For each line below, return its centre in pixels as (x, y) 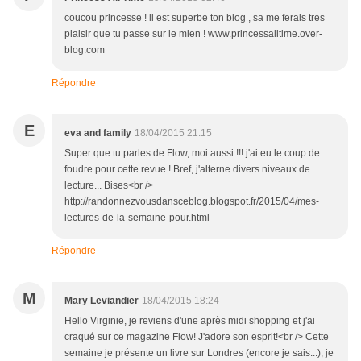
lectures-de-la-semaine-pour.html (137, 217)
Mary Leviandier (102, 300)
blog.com (85, 50)
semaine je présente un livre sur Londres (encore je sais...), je (199, 353)
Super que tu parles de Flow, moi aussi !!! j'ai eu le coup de (192, 153)
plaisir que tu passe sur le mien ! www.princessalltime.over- (193, 33)
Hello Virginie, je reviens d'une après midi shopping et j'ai (190, 320)
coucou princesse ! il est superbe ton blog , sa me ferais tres (195, 17)
